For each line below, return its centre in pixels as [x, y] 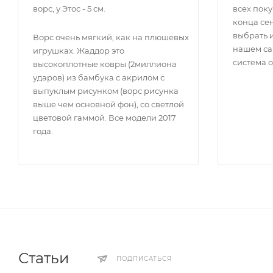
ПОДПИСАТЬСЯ [144, 259]
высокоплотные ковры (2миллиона [105, 64]
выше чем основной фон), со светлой [108, 105]
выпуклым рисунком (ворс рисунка [106, 91]
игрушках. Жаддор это [79, 51]
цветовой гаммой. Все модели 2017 [105, 118]
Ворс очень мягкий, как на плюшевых [111, 37]
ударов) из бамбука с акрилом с [99, 78]
